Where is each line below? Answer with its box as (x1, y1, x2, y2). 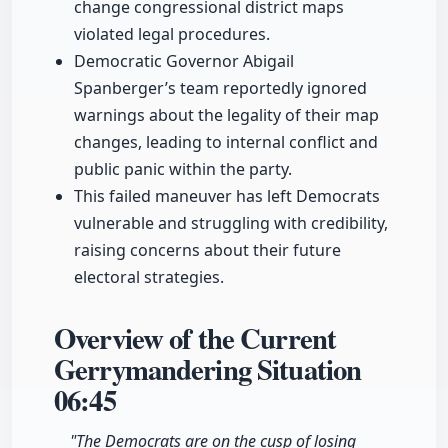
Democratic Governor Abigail (74, 50, 294, 73)
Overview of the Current (54, 317, 337, 360)
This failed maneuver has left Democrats (74, 185, 380, 208)
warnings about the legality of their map (74, 104, 379, 127)
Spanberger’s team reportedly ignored (74, 77, 367, 100)
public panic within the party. (74, 158, 292, 181)
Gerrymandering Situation (54, 348, 362, 391)
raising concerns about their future (74, 239, 341, 262)
